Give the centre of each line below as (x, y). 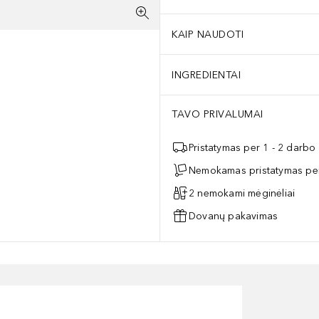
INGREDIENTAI (206, 75)
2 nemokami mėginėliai (242, 193)
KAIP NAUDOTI (208, 34)
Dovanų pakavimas (234, 216)
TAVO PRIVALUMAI (218, 114)
